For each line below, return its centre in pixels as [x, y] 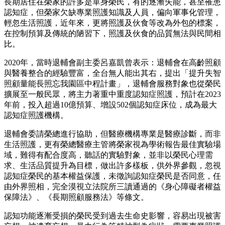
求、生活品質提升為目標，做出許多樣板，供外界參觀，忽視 [113, 166]
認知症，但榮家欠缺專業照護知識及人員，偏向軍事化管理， [113, 13]
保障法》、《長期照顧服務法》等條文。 [76, 197]
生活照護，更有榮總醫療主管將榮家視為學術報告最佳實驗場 [113, 145]
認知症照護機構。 [36, 116]
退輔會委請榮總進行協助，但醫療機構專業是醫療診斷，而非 [113, 134]
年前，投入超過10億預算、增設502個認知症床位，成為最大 [110, 105]
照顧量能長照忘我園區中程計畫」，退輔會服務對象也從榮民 [113, 84]
